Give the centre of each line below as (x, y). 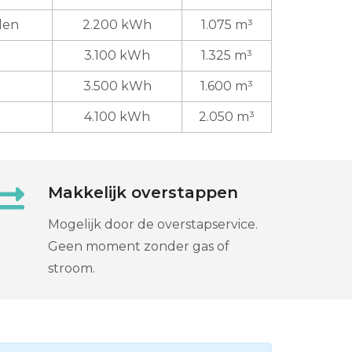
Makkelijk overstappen (143, 192)
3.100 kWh (117, 55)
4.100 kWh (117, 116)
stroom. (71, 268)
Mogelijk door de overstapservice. (153, 224)
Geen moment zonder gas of (139, 246)
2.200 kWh (117, 24)
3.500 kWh (117, 86)
